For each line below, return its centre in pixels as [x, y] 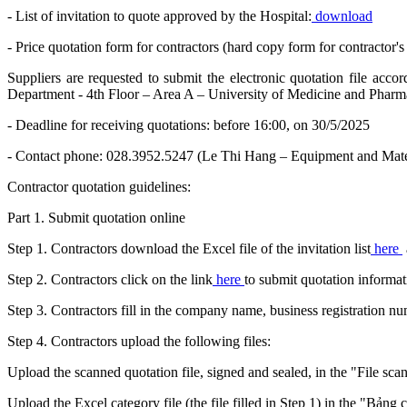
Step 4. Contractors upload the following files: [139, 342]
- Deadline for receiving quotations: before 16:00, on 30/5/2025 [189, 125]
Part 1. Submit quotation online [96, 218]
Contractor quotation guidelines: [99, 187]
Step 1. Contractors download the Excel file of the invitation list [189, 249]
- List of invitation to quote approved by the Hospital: [159, 16]
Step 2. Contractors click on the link [110, 280]
